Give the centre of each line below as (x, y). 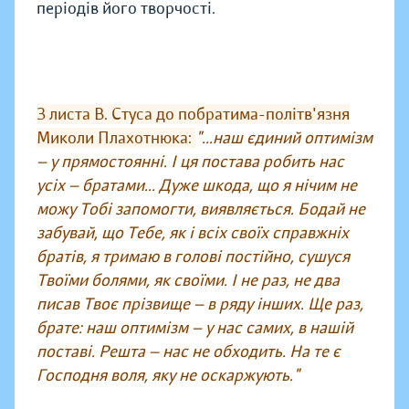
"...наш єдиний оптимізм (284, 138)
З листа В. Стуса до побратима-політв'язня (193, 115)
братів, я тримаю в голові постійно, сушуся (193, 257)
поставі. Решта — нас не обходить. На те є (189, 352)
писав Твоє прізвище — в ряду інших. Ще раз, (200, 304)
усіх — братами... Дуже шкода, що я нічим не (197, 186)
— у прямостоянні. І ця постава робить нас (190, 162)
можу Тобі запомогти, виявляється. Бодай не (201, 210)
